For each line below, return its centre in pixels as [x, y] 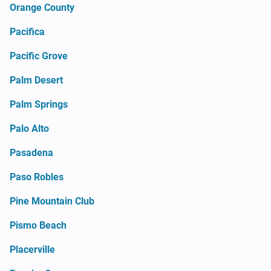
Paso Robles [37, 177]
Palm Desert [36, 80]
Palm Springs [39, 104]
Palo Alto [29, 128]
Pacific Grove [39, 56]
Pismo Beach [38, 225]
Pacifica [27, 31]
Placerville [32, 249]
